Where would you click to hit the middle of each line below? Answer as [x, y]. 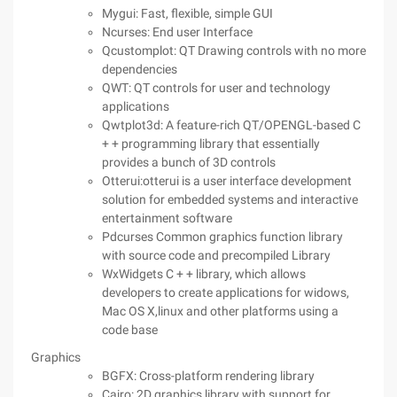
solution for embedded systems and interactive [230, 199]
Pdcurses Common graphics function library [222, 237]
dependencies [140, 69]
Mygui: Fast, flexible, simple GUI [187, 13]
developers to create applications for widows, [226, 292]
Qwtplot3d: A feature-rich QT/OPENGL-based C [231, 125]
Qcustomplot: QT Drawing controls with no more [234, 51]
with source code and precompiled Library [216, 255]
